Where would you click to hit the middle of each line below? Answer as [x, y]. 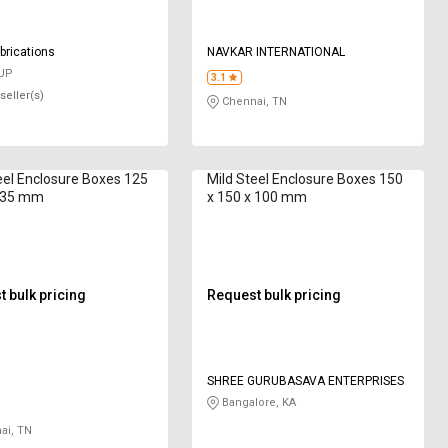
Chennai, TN [253, 101]
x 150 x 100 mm [257, 196]
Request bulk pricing [274, 294]
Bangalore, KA [258, 402]
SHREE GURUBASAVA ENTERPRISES [306, 380]
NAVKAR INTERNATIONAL [276, 51]
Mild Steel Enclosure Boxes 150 [305, 178]
